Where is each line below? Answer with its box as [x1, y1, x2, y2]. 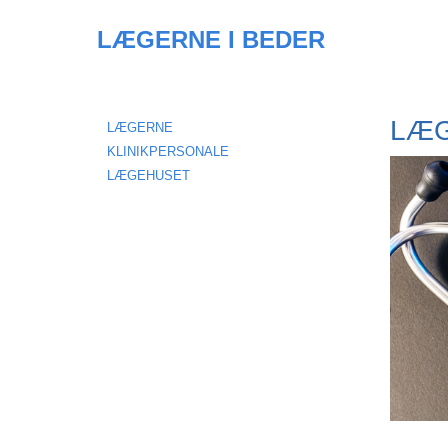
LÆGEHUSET [107, 168, 190, 183]
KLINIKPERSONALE [107, 144, 229, 159]
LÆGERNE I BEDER [97, 26, 325, 53]
